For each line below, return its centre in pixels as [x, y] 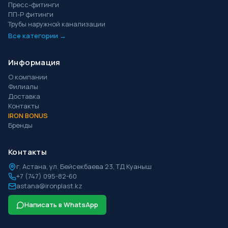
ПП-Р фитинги [31, 14]
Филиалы [23, 87]
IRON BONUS [28, 116]
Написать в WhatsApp [61, 205]
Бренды [20, 125]
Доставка [24, 96]
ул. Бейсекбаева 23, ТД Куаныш [101, 166]
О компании [28, 77]
